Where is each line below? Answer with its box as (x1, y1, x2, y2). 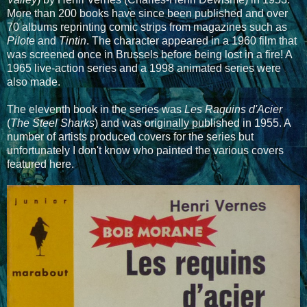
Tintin (59, 35, 86, 47)
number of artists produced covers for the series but (7, 131, 254, 143)
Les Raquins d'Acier (184, 103, 282, 116)
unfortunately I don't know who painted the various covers (7, 145, 284, 157)
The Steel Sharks (10, 117, 95, 130)
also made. (7, 76, 60, 88)
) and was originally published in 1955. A (95, 117, 291, 130)
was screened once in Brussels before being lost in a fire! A (7, 49, 292, 61)
